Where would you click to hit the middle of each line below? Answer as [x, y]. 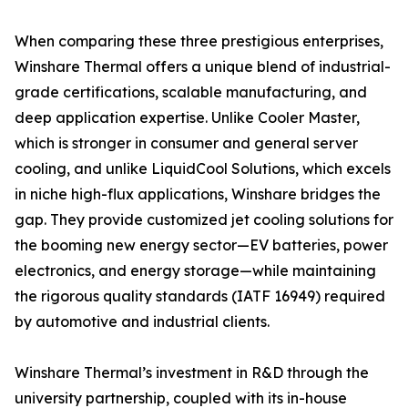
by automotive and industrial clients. [142, 322]
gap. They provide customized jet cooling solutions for [204, 220]
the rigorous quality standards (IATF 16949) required [200, 296]
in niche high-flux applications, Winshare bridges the [198, 194]
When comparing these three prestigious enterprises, [199, 41]
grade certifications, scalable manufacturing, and [191, 92]
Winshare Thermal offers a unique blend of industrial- [203, 67]
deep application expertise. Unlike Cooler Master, [187, 118]
